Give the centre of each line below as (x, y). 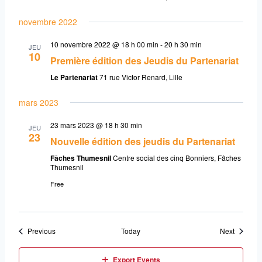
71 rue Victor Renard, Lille (141, 77)
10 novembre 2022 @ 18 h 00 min (104, 44)
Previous (42, 231)
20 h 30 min (183, 44)
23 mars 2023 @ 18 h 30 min (96, 125)
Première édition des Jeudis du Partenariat (144, 61)
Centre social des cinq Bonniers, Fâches (177, 158)
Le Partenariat (75, 77)
